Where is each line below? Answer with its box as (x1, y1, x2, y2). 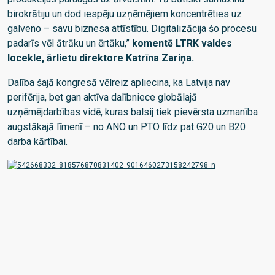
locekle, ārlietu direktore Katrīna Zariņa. (7, 52, 194, 64)
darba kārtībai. (7, 135, 68, 147)
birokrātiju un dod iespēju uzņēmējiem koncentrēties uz (7, 7, 242, 20)
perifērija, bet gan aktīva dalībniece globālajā (7, 91, 197, 103)
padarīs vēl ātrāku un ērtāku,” (7, 37, 132, 49)
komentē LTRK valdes (132, 37, 232, 49)
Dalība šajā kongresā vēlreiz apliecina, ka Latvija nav (7, 76, 230, 88)
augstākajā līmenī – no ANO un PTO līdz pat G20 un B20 (7, 120, 246, 133)
